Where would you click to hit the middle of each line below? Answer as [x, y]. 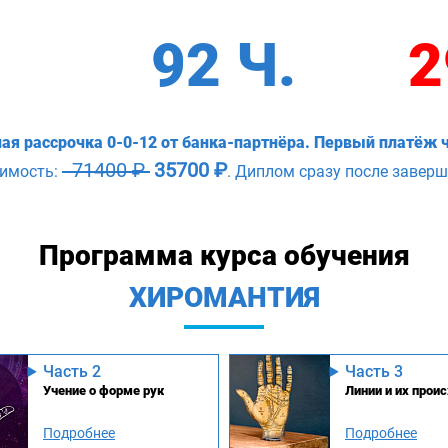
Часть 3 [374, 371]
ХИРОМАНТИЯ [224, 297]
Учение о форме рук [103, 390]
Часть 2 [72, 371]
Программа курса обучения [224, 255]
